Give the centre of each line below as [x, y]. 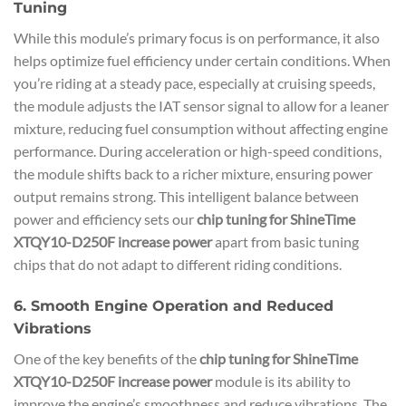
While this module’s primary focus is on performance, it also [197, 37]
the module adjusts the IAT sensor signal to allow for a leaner [201, 105]
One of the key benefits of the [106, 358]
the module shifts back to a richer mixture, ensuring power [193, 173]
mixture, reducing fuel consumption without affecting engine [201, 128]
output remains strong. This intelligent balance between [186, 196]
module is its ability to [281, 381]
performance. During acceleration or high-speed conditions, [198, 150]
